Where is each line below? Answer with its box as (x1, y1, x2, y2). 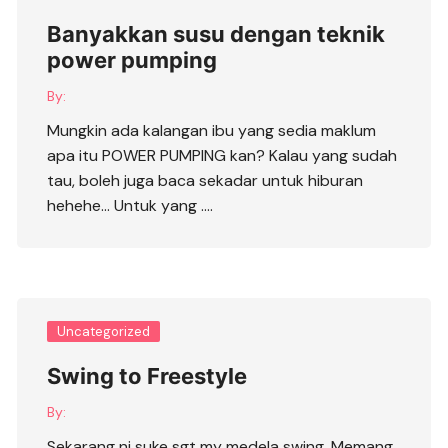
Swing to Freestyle (47, 363, 248, 390)
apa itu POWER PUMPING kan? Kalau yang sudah (47, 145, 398, 167)
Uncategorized (57, 323, 151, 341)
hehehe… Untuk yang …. (47, 195, 214, 217)
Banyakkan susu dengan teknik (47, 21, 386, 48)
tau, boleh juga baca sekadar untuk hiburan (47, 170, 364, 192)
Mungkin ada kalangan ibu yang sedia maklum (47, 120, 377, 142)
